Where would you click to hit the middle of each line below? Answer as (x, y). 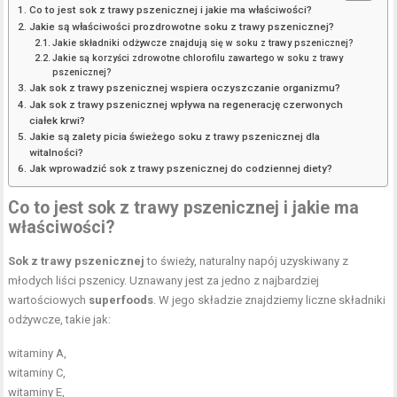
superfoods (121, 300)
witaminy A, (38, 353)
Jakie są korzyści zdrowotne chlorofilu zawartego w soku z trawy (198, 58)
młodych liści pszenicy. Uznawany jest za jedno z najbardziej (164, 280)
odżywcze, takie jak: (60, 319)
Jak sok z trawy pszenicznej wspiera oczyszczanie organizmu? (184, 87)
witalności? (56, 152)
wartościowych (49, 300)
